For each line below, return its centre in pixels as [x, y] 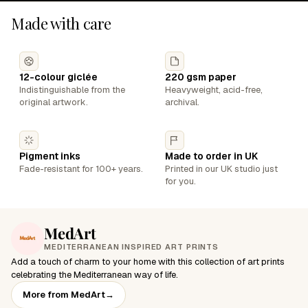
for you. [180, 181]
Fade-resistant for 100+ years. [81, 169]
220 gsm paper [201, 77]
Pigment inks [50, 156]
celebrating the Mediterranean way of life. [95, 275]
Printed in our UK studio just [221, 169]
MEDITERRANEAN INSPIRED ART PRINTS [132, 247]
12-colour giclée [58, 77]
